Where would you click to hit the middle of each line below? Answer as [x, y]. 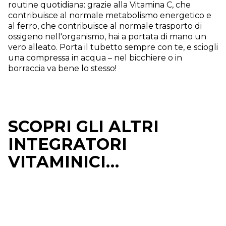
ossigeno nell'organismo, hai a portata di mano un [107, 36]
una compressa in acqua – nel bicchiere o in [95, 58]
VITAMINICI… [64, 161]
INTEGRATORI [68, 144]
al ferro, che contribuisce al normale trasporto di [105, 26]
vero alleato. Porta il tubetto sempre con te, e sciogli [113, 47]
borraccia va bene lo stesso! [62, 68]
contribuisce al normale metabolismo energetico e [110, 15]
